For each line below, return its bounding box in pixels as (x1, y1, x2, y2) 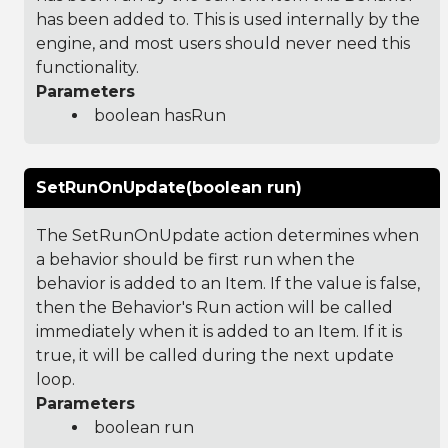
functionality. (36, 57, 139, 77)
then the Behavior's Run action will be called (36, 297, 393, 317)
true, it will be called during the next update (36, 345, 394, 365)
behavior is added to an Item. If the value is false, (36, 273, 420, 293)
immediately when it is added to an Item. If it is (36, 321, 402, 341)
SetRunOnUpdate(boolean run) (36, 177, 302, 197)
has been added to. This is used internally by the (36, 9, 420, 29)
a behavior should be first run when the (36, 249, 355, 269)
